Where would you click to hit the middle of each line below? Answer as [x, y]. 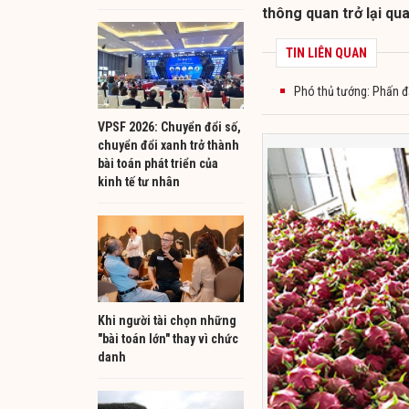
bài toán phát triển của [158, 163]
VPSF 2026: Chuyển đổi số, [169, 126]
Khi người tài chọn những [167, 320]
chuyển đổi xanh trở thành [168, 145]
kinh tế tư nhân [139, 181]
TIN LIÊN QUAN [326, 52]
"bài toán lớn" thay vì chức [168, 338]
